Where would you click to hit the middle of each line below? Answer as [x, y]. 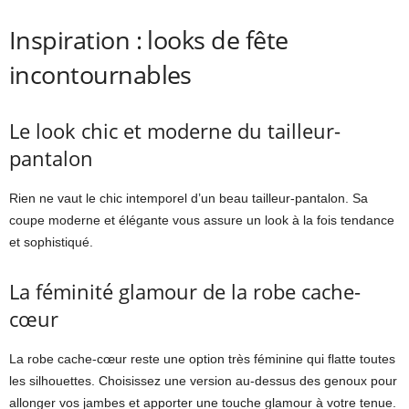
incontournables [100, 74]
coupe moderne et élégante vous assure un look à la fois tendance [202, 220]
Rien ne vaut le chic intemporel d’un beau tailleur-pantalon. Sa [189, 198]
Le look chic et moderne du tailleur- [175, 130]
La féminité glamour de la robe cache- [185, 291]
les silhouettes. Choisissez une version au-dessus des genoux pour [203, 380]
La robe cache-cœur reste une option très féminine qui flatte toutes [202, 358]
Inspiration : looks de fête [149, 39]
